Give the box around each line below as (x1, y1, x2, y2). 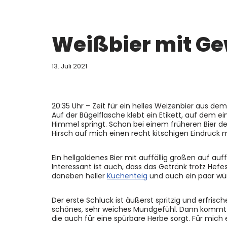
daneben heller (52, 171, 107, 181)
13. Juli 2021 (52, 62, 87, 70)
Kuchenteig (107, 171, 147, 181)
